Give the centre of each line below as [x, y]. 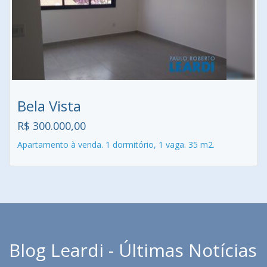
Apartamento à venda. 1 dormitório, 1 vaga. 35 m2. [116, 145]
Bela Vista [49, 106]
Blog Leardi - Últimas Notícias [133, 250]
